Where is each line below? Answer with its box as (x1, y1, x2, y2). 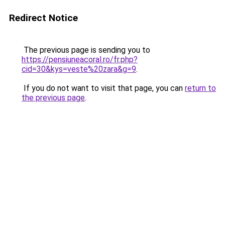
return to (185, 83, 216, 93)
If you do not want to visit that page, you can (22, 83, 185, 93)
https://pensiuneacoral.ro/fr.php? (22, 55, 138, 64)
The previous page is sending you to (22, 45, 150, 55)
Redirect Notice (9, 12, 78, 24)
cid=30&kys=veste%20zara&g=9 (22, 64, 136, 74)
